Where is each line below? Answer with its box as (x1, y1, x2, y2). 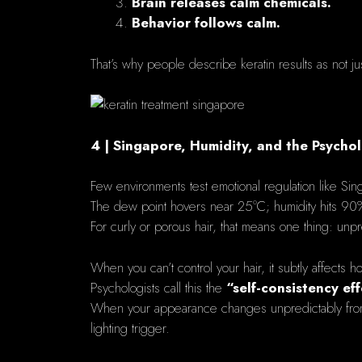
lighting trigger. (90, 318, 170, 338)
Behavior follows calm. (132, 13, 280, 33)
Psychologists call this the (90, 277, 226, 297)
